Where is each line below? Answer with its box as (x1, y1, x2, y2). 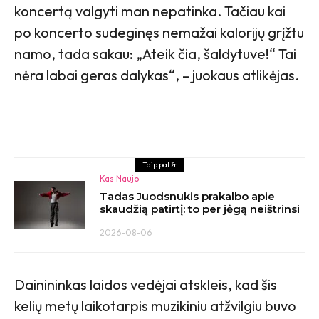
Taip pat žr (142, 159, 177, 169)
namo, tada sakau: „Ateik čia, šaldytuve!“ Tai (14, 44, 296, 63)
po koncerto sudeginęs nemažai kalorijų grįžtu (14, 23, 304, 41)
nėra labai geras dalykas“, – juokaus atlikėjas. (14, 66, 299, 84)
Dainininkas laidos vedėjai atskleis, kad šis (14, 275, 277, 293)
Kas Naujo (100, 172, 139, 184)
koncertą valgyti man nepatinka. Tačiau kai (14, 1, 286, 20)
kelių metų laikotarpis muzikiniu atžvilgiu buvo (14, 296, 296, 315)
